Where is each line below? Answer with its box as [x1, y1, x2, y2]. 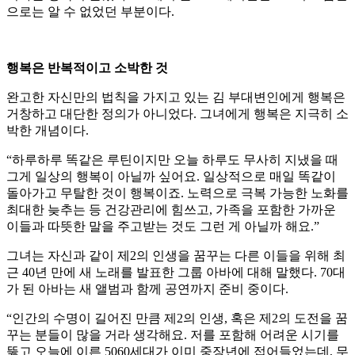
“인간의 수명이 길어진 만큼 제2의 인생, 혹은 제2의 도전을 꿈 [6, 311, 348, 326]
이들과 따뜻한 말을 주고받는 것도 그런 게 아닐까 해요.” [6, 219, 319, 234]
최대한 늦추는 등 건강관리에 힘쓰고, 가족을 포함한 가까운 [6, 203, 336, 217]
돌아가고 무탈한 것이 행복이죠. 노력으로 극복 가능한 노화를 [6, 186, 349, 200]
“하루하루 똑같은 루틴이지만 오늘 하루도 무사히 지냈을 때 [6, 153, 338, 167]
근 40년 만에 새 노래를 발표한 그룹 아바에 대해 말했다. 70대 [6, 265, 345, 280]
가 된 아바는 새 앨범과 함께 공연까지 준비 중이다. [6, 282, 288, 296]
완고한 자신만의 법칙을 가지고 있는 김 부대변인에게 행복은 [6, 90, 345, 105]
